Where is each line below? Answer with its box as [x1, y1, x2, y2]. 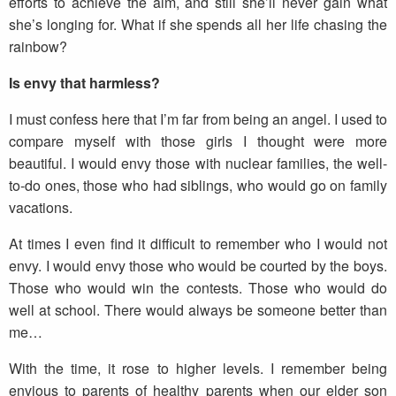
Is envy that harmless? [9, 72, 160, 94]
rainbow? [9, 36, 67, 57]
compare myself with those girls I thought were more [9, 131, 387, 152]
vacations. [9, 197, 72, 218]
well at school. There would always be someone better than [9, 300, 387, 321]
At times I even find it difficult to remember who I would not [9, 233, 387, 255]
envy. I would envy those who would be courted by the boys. [9, 255, 387, 277]
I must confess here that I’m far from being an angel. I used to [9, 109, 387, 130]
